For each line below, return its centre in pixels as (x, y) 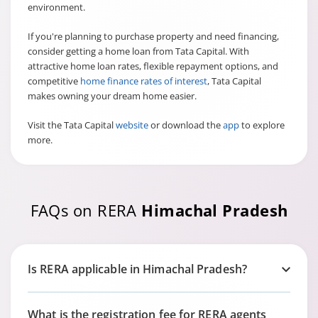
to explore (262, 125)
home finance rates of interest (143, 81)
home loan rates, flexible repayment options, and (174, 66)
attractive (48, 66)
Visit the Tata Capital (71, 125)
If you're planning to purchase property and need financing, (153, 36)
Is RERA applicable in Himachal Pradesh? (137, 269)
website (131, 125)
